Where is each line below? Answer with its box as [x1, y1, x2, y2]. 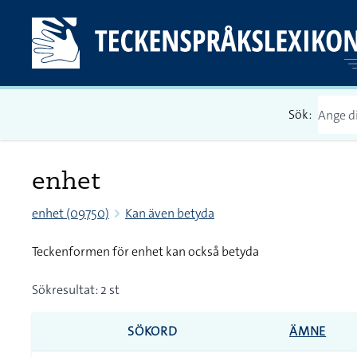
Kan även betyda [125, 205, 214, 222]
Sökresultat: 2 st [32, 281, 120, 298]
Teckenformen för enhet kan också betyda [32, 243, 259, 260]
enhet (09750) [32, 205, 109, 222]
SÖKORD [127, 323, 178, 339]
